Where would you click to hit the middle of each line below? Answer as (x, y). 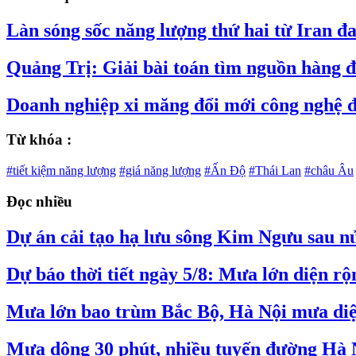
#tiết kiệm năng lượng (61, 171)
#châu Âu (329, 171)
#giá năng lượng (160, 171)
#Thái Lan (275, 171)
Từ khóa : (39, 140)
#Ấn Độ (225, 171)
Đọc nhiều (39, 201)
